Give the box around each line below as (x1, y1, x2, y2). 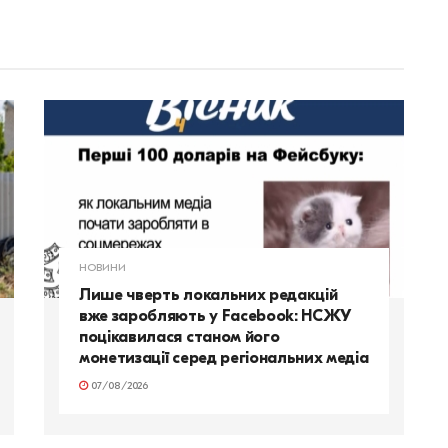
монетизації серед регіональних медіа (79, 349, 369, 368)
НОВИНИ (79, 263, 126, 275)
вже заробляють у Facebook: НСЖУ (79, 307, 352, 326)
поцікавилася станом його (79, 328, 280, 347)
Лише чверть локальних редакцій (79, 286, 338, 305)
